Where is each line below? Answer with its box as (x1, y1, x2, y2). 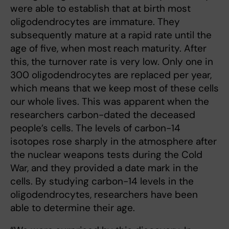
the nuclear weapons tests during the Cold (10, 148, 202, 161)
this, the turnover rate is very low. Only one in (10, 55, 213, 68)
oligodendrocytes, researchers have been (10, 188, 198, 201)
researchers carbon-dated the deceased (10, 108, 195, 121)
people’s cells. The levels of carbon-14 (10, 121, 180, 134)
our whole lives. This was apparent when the (10, 95, 209, 108)
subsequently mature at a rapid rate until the (10, 28, 212, 41)
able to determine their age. (10, 201, 135, 214)
